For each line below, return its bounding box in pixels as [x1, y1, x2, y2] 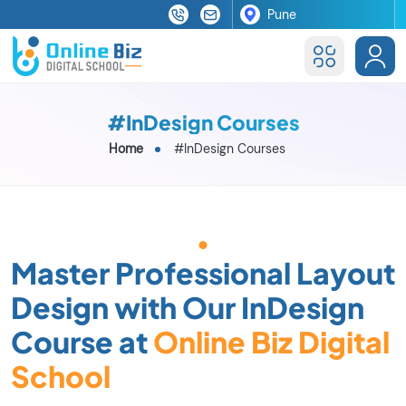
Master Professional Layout [11, 254, 395, 291]
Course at [11, 323, 153, 360]
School [11, 357, 111, 394]
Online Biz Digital [153, 323, 390, 360]
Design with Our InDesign [11, 288, 364, 325]
